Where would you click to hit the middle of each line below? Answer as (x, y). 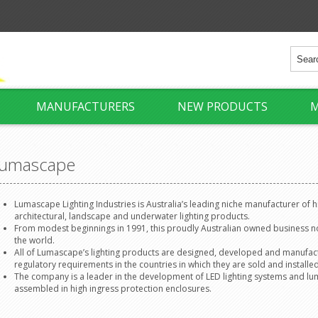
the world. (34, 240)
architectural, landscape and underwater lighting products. (132, 216)
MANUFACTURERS (86, 106)
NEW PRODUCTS (223, 106)
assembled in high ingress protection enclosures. (113, 289)
